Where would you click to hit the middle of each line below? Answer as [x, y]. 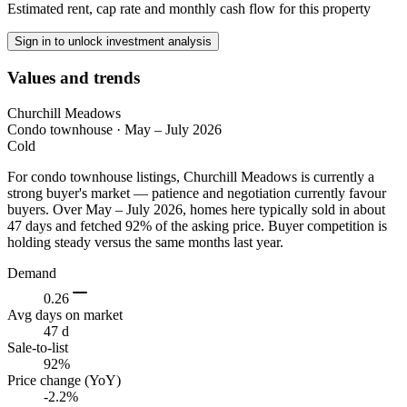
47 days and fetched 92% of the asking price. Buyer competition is [197, 225]
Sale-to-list [38, 347]
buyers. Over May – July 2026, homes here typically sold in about [196, 209]
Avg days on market [65, 314]
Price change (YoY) [64, 380]
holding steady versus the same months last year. [145, 242]
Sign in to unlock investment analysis [113, 42]
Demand [32, 273]
